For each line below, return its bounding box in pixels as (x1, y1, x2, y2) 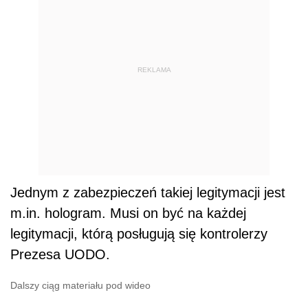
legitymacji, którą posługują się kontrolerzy (10, 225, 267, 241)
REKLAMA (137, 66, 171, 74)
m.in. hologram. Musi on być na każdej (10, 205, 246, 221)
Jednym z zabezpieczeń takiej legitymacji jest (10, 184, 285, 200)
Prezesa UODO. (10, 246, 110, 262)
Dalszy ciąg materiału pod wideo (10, 279, 151, 291)
